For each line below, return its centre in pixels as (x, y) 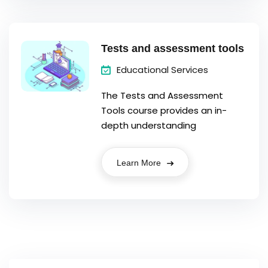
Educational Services (163, 70)
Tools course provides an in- (164, 110)
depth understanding (149, 125)
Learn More (140, 163)
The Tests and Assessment (162, 95)
